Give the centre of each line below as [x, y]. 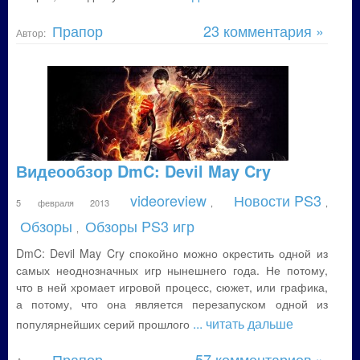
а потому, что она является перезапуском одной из [172, 304]
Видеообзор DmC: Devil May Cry [143, 171]
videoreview [168, 200]
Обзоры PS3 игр [140, 226]
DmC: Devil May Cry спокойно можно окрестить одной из [172, 253]
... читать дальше [243, 323]
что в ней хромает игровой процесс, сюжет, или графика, [172, 287]
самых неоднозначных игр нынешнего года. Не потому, [172, 270]
